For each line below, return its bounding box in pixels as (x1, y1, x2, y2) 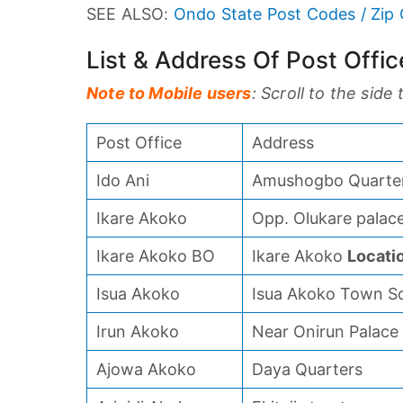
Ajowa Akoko (96, 360, 196, 379)
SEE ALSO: (86, 4, 174, 23)
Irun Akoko (96, 322, 179, 341)
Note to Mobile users (86, 84, 252, 103)
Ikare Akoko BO (96, 246, 215, 265)
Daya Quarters (252, 360, 363, 379)
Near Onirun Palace (252, 322, 399, 341)
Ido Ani (96, 171, 149, 190)
